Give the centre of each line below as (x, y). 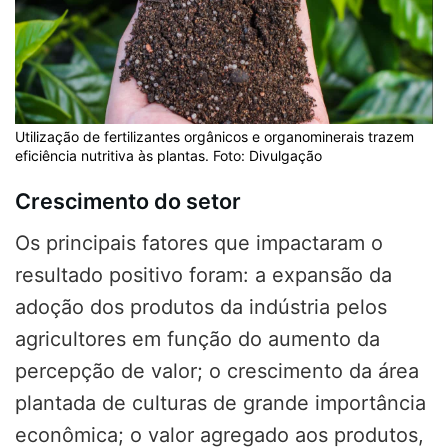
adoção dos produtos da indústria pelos (201, 307)
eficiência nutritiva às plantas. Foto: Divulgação (168, 155)
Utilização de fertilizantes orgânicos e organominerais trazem (214, 136)
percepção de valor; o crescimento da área (217, 371)
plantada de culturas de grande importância (220, 403)
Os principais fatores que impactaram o (199, 243)
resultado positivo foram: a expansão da (203, 275)
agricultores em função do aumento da (197, 339)
